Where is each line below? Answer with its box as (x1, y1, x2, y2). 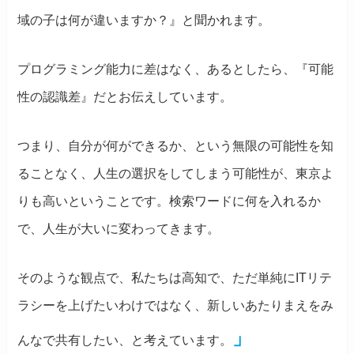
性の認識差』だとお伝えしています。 (17, 90, 233, 104)
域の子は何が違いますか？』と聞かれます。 (17, 13, 271, 28)
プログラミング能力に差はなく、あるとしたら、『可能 (17, 62, 334, 77)
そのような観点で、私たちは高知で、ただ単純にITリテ (17, 270, 333, 284)
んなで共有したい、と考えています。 (17, 333, 233, 347)
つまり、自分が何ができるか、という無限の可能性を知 (17, 138, 334, 153)
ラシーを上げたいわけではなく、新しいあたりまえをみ (17, 298, 334, 312)
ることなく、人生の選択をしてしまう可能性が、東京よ (17, 166, 334, 180)
